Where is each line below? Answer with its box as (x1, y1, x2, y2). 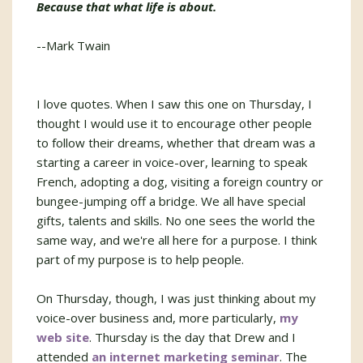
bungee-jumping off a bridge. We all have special (36, 193, 305, 209)
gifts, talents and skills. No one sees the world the (36, 212, 315, 228)
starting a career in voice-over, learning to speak (36, 154, 307, 170)
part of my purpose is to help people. (36, 251, 247, 267)
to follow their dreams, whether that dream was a (36, 135, 315, 151)
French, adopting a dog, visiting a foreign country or (36, 173, 323, 190)
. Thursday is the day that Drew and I (89, 329, 296, 345)
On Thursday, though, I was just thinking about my (36, 290, 316, 306)
